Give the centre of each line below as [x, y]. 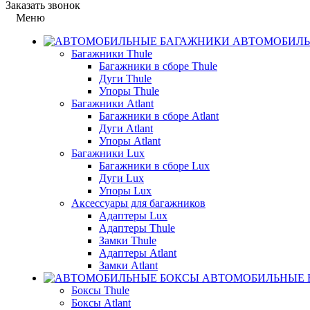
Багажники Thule [112, 54]
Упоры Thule [129, 91]
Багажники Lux [108, 153]
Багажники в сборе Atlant [159, 116]
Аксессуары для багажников [138, 203]
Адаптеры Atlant [138, 253]
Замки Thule [128, 240]
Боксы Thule [100, 290]
